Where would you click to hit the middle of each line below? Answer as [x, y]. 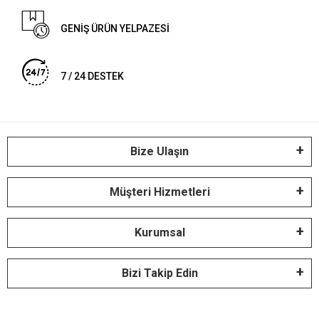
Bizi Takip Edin [159, 273]
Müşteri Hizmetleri [159, 192]
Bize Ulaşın [159, 152]
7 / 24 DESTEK [93, 77]
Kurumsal [159, 233]
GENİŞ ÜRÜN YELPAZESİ [115, 29]
